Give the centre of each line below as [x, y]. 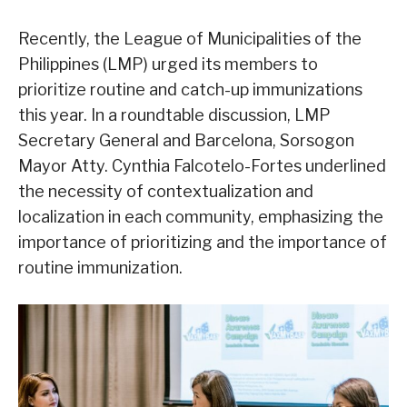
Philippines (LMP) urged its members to [168, 64]
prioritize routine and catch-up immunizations [190, 89]
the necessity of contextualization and [166, 191]
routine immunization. [100, 267]
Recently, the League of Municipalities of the [190, 38]
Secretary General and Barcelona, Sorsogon [186, 140]
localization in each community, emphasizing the [201, 216]
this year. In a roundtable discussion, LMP [174, 114]
